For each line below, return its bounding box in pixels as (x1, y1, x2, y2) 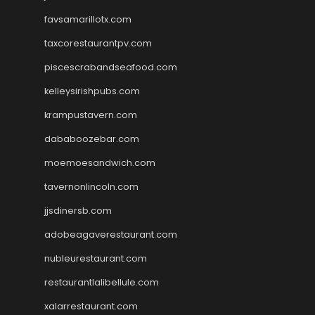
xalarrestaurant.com (44, 299, 138, 313)
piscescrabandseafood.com (44, 60, 177, 74)
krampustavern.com (44, 108, 137, 122)
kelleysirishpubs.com (44, 84, 140, 98)
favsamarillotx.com (44, 12, 131, 26)
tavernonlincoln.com (44, 179, 139, 193)
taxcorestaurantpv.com (44, 36, 152, 50)
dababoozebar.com (44, 131, 139, 146)
